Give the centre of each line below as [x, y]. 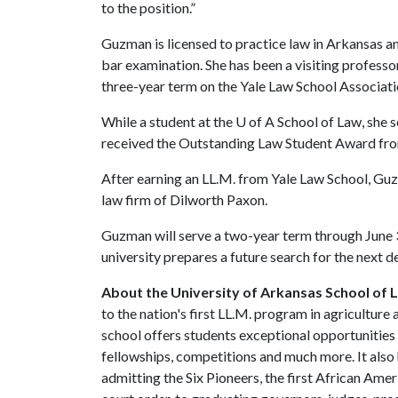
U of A [255, 121]
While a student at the [168, 121]
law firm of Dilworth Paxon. [184, 199]
